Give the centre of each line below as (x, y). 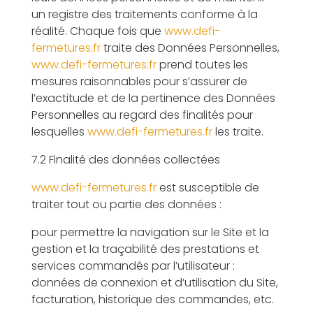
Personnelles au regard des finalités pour (142, 115)
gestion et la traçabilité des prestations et (145, 249)
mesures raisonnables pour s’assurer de (139, 81)
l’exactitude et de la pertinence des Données (153, 98)
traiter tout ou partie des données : (126, 204)
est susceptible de (208, 188)
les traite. (238, 132)
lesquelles (59, 132)
